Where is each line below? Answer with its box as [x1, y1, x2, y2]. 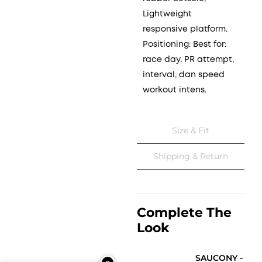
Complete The [137, 204, 232, 220]
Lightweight [143, 11, 192, 18]
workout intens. [143, 87, 206, 94]
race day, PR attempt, [143, 56, 234, 63]
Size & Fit [172, 125, 209, 135]
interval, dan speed [143, 71, 225, 78]
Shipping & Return [153, 151, 228, 161]
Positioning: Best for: [143, 41, 226, 48]
